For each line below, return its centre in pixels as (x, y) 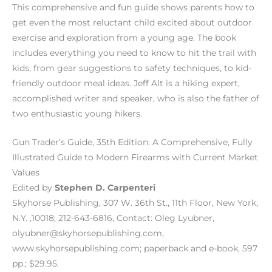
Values (26, 173)
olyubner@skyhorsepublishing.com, (88, 233)
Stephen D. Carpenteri (105, 188)
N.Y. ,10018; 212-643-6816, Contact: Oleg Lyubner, (113, 218)
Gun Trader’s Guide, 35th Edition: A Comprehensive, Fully (132, 142)
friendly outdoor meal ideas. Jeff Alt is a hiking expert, (126, 83)
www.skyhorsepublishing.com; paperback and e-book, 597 (135, 249)
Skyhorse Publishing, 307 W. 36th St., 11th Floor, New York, (135, 203)
